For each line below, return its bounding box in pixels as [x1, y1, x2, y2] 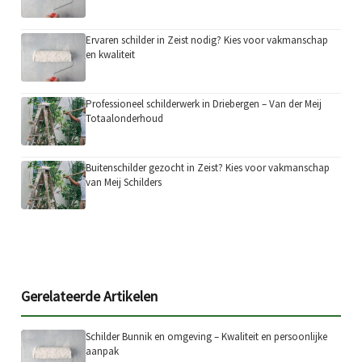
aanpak [86, 343, 120, 358]
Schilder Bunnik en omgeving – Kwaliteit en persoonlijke [86, 329, 328, 343]
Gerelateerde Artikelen [21, 286, 158, 305]
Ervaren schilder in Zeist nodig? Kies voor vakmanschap [86, 32, 329, 47]
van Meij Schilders [86, 175, 162, 190]
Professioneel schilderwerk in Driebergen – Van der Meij [86, 97, 322, 111]
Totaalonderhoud [86, 112, 164, 125]
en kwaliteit [86, 47, 136, 61]
